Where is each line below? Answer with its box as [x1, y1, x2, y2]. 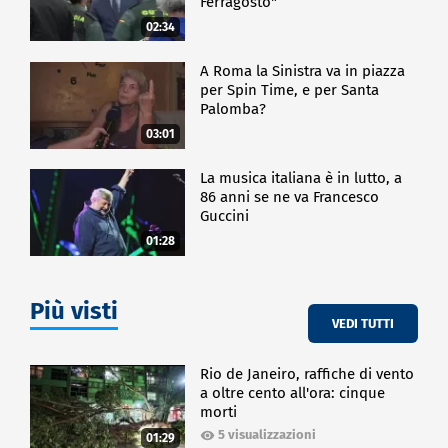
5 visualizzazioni [218, 427, 317, 443]
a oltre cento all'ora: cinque [200, 384, 386, 403]
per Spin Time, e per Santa [200, 80, 380, 99]
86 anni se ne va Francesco [200, 188, 380, 207]
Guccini [200, 207, 250, 226]
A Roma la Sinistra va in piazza [200, 61, 406, 80]
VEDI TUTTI [332, 315, 394, 331]
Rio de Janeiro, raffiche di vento [200, 365, 415, 384]
